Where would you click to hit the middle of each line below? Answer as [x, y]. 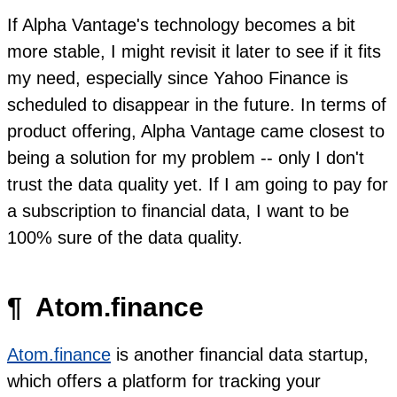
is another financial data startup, [240, 354]
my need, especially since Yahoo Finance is [178, 78]
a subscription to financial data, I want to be [178, 210]
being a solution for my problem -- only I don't [186, 157]
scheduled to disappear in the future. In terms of [197, 104]
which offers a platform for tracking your [164, 381]
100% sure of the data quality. [125, 237]
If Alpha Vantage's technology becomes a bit [181, 24]
